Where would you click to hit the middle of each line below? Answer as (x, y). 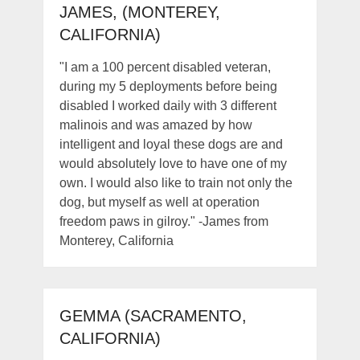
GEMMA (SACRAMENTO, (153, 316)
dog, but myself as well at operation (159, 202)
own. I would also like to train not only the (176, 183)
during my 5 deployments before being (168, 87)
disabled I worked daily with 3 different (168, 106)
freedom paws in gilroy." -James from (164, 222)
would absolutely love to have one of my (173, 164)
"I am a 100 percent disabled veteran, (165, 67)
